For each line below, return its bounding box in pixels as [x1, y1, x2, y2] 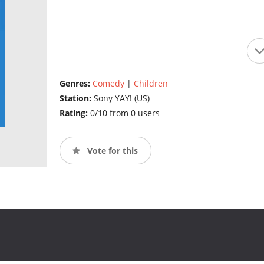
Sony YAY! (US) [93, 93, 150, 104]
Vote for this [84, 144, 138, 156]
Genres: [59, 78, 93, 90]
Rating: [59, 107, 90, 119]
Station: [59, 93, 94, 104]
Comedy [92, 78, 124, 90]
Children [133, 78, 168, 90]
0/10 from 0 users [90, 107, 160, 119]
